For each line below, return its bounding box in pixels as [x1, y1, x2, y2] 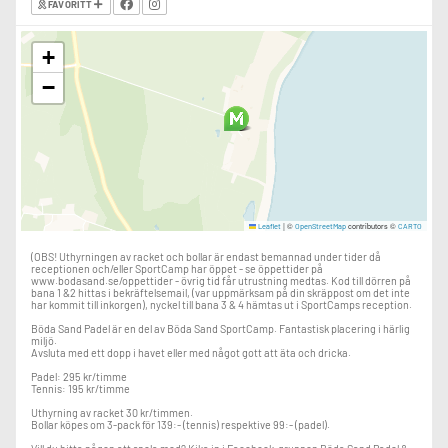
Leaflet [256, 221, 281, 231]
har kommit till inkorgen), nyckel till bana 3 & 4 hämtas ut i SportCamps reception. [31, 298, 412, 311]
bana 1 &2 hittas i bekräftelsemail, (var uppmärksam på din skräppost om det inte [31, 286, 410, 299]
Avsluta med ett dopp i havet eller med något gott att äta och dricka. [31, 346, 351, 359]
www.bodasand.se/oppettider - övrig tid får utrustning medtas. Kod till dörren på [31, 274, 411, 287]
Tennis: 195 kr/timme [31, 382, 130, 395]
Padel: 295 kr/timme [31, 370, 127, 383]
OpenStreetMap [295, 221, 346, 231]
